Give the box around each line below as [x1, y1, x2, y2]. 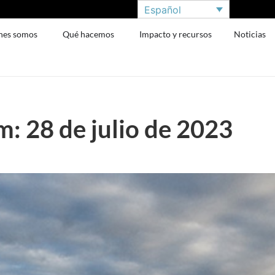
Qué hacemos [63, 29, 115, 39]
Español [144, 3, 181, 16]
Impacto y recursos [139, 29, 212, 39]
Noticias [234, 29, 266, 39]
